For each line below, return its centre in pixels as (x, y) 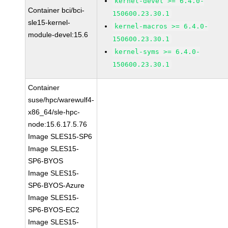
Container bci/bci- (56, 10)
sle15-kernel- (49, 22)
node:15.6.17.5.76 (58, 124)
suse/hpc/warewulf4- (61, 100)
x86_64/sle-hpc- (54, 112)
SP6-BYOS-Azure (56, 185)
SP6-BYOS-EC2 (54, 210)
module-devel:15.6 (58, 35)
